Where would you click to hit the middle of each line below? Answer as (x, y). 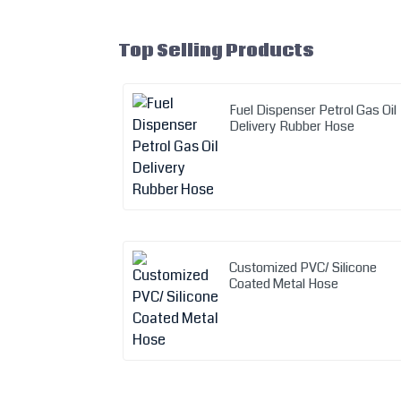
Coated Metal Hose (284, 283)
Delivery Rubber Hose (292, 126)
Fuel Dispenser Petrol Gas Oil (313, 110)
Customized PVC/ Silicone (303, 267)
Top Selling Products (216, 51)
